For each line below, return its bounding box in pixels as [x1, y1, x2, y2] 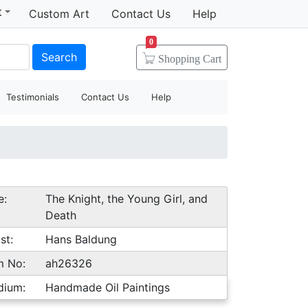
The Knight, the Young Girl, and [45, 192, 208, 206]
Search [41, 49, 77, 64]
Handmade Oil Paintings [45, 280, 170, 294]
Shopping [158, 53, 203, 64]
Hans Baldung [45, 232, 117, 246]
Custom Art [29, 7, 89, 21]
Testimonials [6, 91, 60, 102]
